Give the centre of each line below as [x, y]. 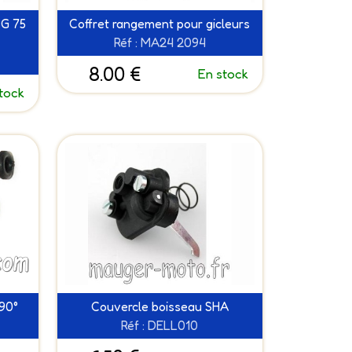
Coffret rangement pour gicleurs [160, 23]
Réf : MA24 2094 [159, 42]
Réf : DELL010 [160, 325]
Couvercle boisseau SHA [159, 306]
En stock [223, 73]
